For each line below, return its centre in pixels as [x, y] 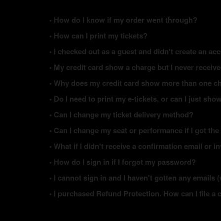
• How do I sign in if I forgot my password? [123, 162]
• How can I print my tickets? [98, 36]
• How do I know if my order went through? [123, 20]
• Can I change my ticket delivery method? [121, 114]
